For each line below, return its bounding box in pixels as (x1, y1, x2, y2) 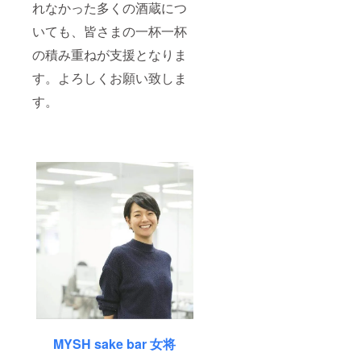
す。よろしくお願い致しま (32, 68, 187, 88)
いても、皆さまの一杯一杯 (32, 22, 187, 41)
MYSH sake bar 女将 (53, 334, 176, 353)
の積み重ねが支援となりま (32, 45, 187, 64)
